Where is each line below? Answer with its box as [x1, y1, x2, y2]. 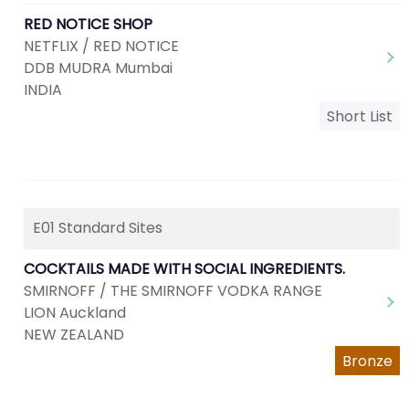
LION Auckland [24, 302, 126, 323]
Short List [327, 106, 393, 127]
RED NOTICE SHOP [24, 14, 152, 35]
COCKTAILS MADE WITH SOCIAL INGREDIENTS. [24, 258, 345, 279]
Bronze [342, 351, 393, 372]
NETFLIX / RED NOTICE [24, 36, 179, 57]
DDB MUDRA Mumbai [24, 58, 173, 79]
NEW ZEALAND [24, 324, 124, 345]
